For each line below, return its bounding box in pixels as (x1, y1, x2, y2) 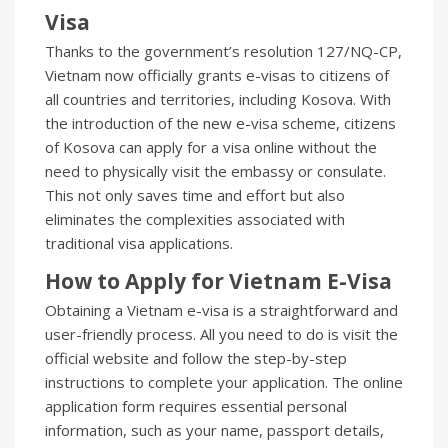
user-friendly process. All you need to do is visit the (45, 323, 398, 344)
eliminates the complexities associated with (45, 208, 345, 229)
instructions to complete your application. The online (45, 371, 403, 392)
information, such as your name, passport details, (45, 419, 384, 440)
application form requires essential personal (45, 395, 347, 416)
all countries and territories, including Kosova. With (45, 88, 391, 109)
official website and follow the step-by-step (45, 347, 347, 368)
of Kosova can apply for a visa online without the (45, 136, 377, 157)
